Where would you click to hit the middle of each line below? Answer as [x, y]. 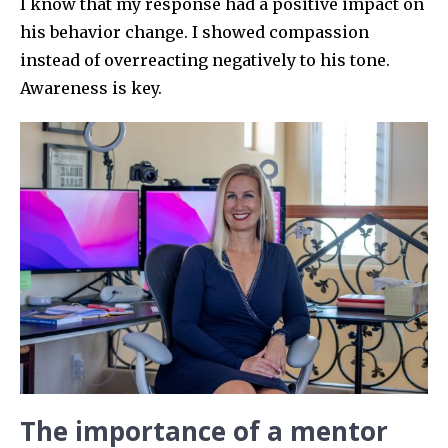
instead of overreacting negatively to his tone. [205, 60]
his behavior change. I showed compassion [194, 32]
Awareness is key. [91, 88]
